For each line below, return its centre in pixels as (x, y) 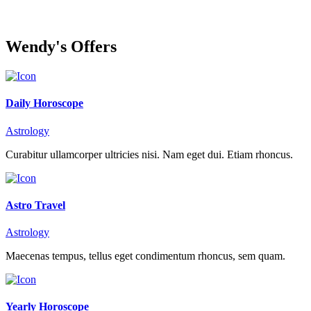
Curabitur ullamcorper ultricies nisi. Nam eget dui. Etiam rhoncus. (149, 154)
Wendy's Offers (61, 47)
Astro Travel (35, 205)
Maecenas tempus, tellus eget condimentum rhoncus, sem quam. (145, 256)
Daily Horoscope (44, 103)
